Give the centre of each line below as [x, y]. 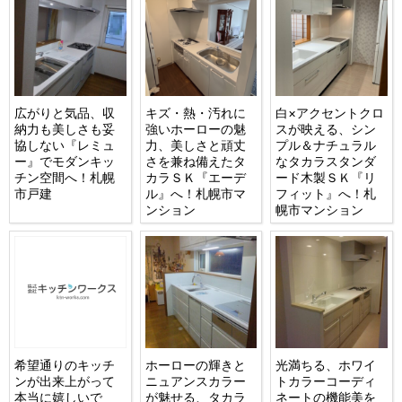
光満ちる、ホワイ [326, 365]
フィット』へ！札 [326, 193]
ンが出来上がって [65, 381]
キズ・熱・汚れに [195, 112]
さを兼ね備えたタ [195, 161]
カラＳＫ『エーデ [195, 177]
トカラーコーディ [326, 381]
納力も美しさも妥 [65, 128]
